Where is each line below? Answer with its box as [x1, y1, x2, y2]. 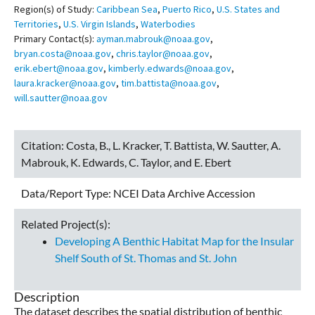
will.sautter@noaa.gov [14, 91, 108, 105]
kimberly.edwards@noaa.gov [108, 62, 231, 75]
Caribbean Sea [96, 3, 157, 16]
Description [14, 289, 79, 305]
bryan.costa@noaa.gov [14, 47, 111, 60]
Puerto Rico [162, 3, 212, 16]
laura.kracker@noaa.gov [14, 77, 116, 90]
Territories [14, 18, 58, 31]
